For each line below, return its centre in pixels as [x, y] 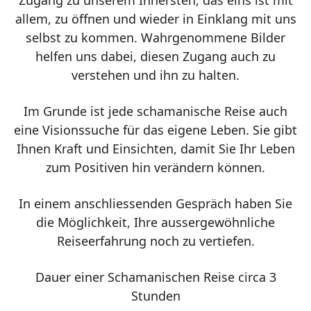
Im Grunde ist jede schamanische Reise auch [155, 111]
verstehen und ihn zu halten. [155, 75]
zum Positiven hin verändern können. [155, 168]
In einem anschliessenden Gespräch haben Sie [155, 204]
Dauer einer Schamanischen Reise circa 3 [155, 277]
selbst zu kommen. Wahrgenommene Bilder [155, 38]
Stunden [155, 296]
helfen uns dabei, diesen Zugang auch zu [155, 57]
